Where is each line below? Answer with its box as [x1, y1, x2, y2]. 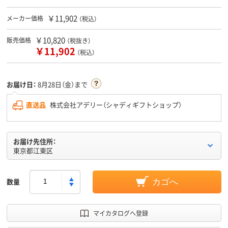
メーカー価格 [7, 13, 43, 22]
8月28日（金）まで [38, 79, 88, 89]
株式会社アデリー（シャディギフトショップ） [48, 99, 182, 109]
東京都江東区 [13, 145, 53, 155]
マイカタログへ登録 [93, 208, 148, 217]
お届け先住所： [13, 136, 56, 146]
